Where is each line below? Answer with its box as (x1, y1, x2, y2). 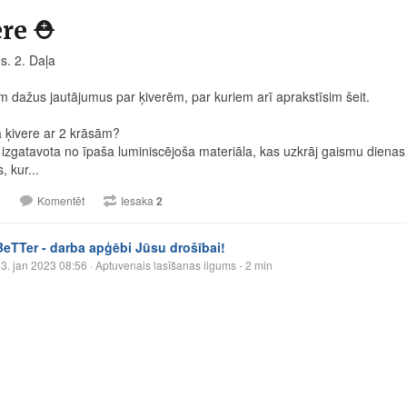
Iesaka (121, 193, 156, 209)
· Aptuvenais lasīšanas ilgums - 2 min (87, 257, 273, 273)
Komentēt (37, 193, 84, 209)
